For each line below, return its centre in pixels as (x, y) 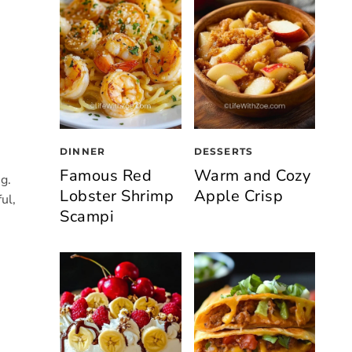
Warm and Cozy (252, 175)
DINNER (83, 151)
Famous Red (106, 175)
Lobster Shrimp (117, 196)
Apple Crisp (238, 196)
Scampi (87, 216)
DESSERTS (224, 151)
